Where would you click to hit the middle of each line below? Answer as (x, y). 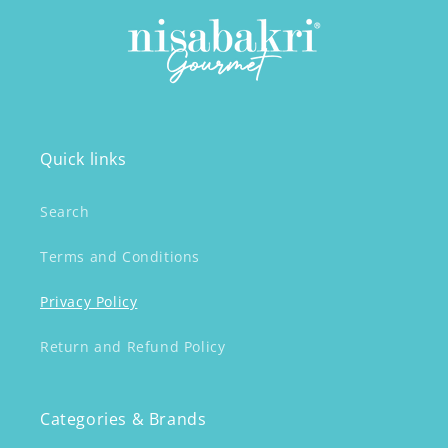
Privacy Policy (89, 301)
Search (65, 211)
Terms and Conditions (120, 256)
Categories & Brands (123, 419)
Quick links (83, 159)
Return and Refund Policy (133, 346)
